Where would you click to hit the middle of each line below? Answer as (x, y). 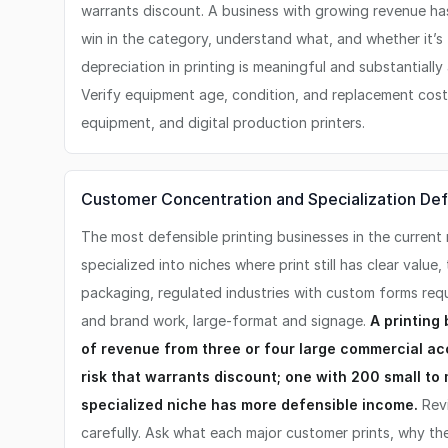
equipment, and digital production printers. (223, 122)
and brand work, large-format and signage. (225, 320)
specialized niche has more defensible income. (249, 404)
